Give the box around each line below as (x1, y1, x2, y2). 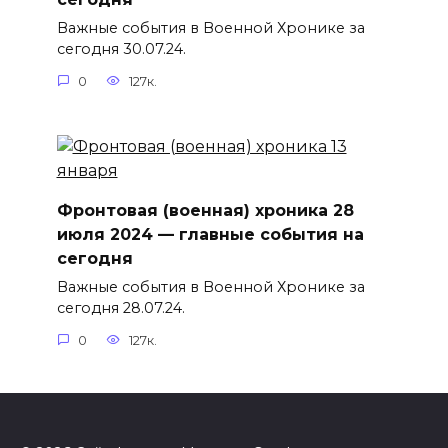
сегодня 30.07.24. (56, 40, 186, 59)
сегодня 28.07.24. (56, 299, 185, 318)
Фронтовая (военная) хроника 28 (56, 200, 354, 220)
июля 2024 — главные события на (56, 224, 364, 244)
